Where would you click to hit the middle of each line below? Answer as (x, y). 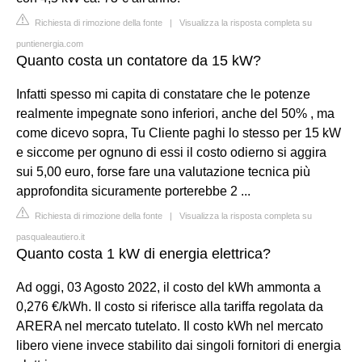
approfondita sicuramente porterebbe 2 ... (133, 191)
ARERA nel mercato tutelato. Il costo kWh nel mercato (170, 326)
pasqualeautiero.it (51, 236)
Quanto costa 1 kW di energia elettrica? (143, 253)
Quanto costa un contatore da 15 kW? (139, 60)
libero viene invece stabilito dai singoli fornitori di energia (179, 345)
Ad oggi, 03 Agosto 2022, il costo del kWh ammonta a (168, 287)
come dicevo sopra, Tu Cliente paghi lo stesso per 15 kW (179, 133)
